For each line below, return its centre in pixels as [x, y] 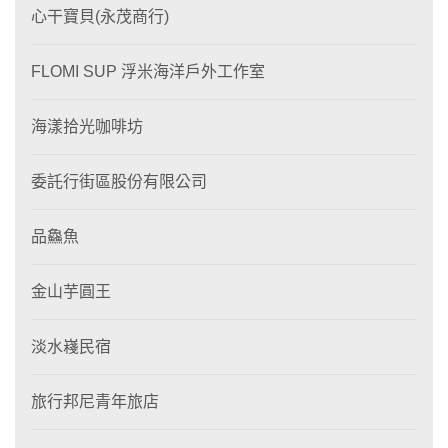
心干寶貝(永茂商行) [100, 16]
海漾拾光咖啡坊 [87, 126]
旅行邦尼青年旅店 [95, 401]
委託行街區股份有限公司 [119, 181]
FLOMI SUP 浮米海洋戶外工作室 [148, 71]
